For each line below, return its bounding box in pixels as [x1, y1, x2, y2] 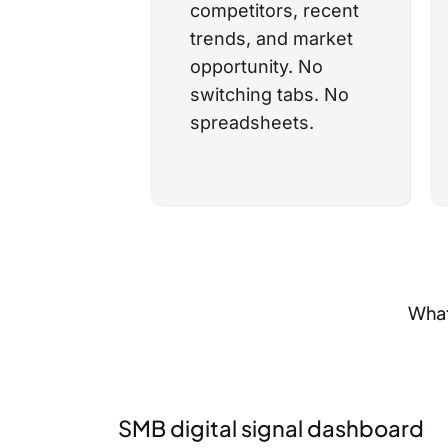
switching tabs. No [190, 84, 349, 106]
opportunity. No [190, 56, 323, 78]
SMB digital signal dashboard [117, 414, 424, 443]
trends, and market [190, 28, 353, 50]
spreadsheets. [190, 112, 314, 134]
